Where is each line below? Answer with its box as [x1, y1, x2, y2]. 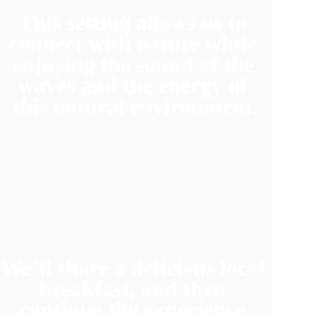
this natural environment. [13, 94, 259, 119]
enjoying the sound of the [11, 52, 259, 77]
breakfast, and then [39, 276, 232, 301]
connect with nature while [8, 31, 262, 56]
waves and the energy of [18, 73, 253, 98]
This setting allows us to [18, 10, 252, 35]
